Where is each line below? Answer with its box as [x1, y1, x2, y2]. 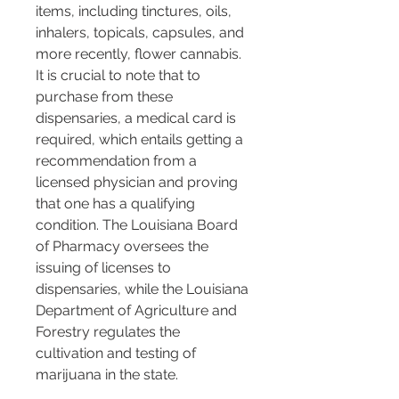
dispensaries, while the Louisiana [36, 281, 252, 298]
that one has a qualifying [36, 195, 199, 213]
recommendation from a [36, 152, 200, 170]
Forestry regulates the [36, 323, 183, 341]
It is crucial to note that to [36, 67, 204, 85]
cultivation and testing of [36, 345, 199, 362]
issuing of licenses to [36, 259, 175, 277]
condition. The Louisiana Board [36, 216, 241, 234]
